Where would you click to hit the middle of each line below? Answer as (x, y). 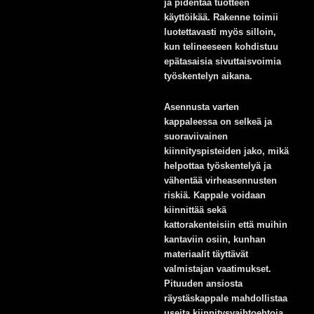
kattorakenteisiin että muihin (226, 225)
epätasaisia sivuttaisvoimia (223, 62)
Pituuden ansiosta (203, 284)
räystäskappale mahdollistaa (226, 299)
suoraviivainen (196, 137)
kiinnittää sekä (195, 210)
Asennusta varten (202, 107)
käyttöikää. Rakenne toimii (221, 18)
